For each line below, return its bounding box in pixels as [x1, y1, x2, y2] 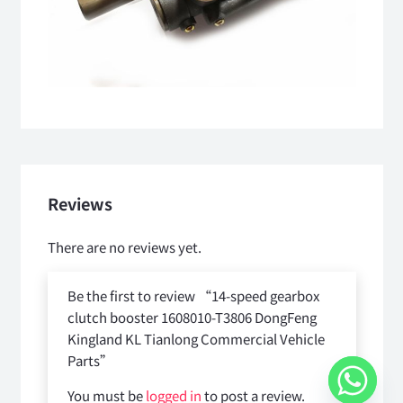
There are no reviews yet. [47, 237, 201, 256]
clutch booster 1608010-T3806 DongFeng [67, 307, 317, 327]
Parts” [67, 350, 116, 370]
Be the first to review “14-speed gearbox [67, 285, 319, 305]
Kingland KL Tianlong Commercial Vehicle [67, 328, 325, 348]
